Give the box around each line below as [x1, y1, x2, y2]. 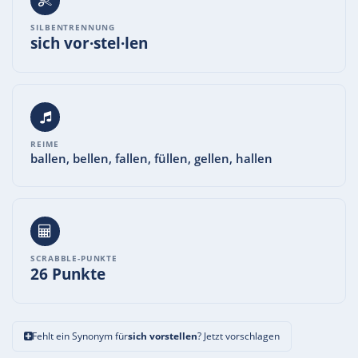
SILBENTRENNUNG [30, 22, 116, 34]
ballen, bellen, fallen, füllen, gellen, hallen [30, 150, 273, 167]
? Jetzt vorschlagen [197, 328, 280, 343]
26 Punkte [30, 262, 106, 284]
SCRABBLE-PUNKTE [30, 252, 117, 264]
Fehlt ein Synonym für [32, 328, 129, 343]
